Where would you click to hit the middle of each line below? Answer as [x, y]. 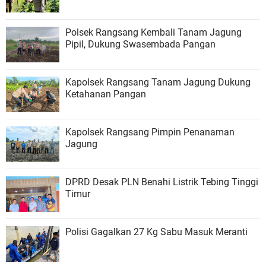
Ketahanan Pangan [106, 94]
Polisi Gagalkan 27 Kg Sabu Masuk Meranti [156, 232]
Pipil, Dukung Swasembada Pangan [140, 44]
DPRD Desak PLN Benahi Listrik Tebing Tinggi [162, 182]
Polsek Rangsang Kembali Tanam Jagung [153, 32]
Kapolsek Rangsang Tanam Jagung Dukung [158, 82]
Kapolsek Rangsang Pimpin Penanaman [150, 132]
